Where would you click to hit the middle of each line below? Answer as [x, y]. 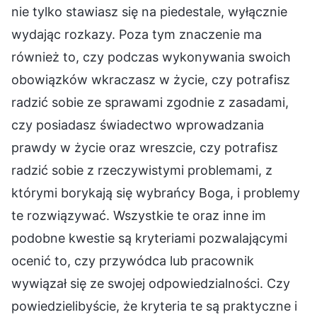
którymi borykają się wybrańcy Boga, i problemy [156, 192]
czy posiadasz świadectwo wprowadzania [138, 125]
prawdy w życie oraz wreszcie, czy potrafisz [145, 147]
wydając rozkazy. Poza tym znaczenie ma [137, 34]
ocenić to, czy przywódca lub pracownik [133, 260]
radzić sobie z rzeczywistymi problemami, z [142, 170]
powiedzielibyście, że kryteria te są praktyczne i [154, 306]
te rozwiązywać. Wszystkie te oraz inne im [139, 215]
